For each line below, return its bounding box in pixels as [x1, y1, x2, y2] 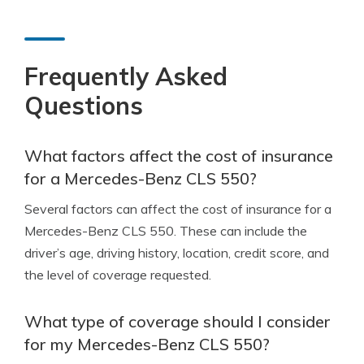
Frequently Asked [24, 61, 227, 92]
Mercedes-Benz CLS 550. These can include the [24, 223, 307, 239]
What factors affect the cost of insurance [24, 145, 333, 166]
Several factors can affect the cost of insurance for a [24, 201, 331, 217]
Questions [24, 90, 143, 121]
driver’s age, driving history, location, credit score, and [24, 245, 329, 261]
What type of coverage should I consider [24, 311, 331, 331]
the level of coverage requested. [24, 266, 211, 283]
